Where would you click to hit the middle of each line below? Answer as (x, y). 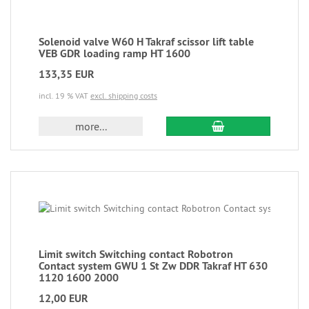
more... (91, 126)
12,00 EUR (63, 298)
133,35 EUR (67, 74)
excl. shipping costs (124, 96)
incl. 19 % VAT (64, 96)
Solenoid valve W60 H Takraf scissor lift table (146, 42)
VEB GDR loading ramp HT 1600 (114, 53)
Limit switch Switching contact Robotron (136, 254)
